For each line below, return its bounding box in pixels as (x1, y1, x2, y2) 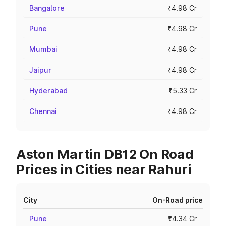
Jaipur (29, 66, 51, 74)
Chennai (29, 107, 57, 116)
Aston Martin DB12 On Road (16, 146, 194, 162)
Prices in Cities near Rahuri (16, 161, 192, 177)
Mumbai (29, 45, 58, 53)
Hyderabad (29, 86, 68, 95)
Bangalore (29, 4, 65, 12)
